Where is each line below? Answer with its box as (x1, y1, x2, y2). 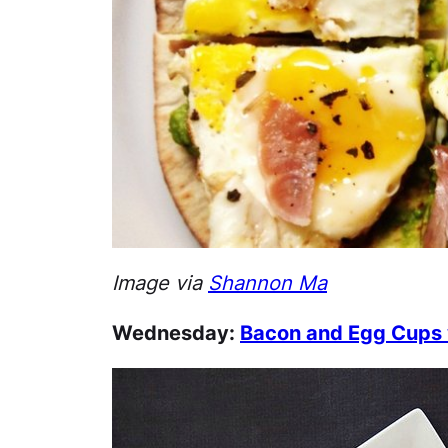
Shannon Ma (208, 270, 327, 295)
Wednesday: (112, 320, 240, 345)
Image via (112, 270, 208, 295)
